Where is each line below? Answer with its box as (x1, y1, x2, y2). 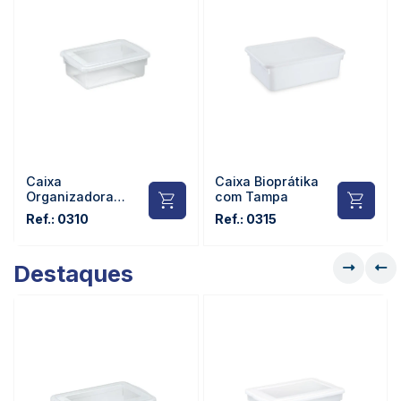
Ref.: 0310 (25, 211, 89, 227)
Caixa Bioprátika (215, 174, 320, 190)
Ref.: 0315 (215, 211, 277, 227)
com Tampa (215, 189, 289, 205)
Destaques (13, 259, 133, 287)
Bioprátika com (25, 204, 121, 220)
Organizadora (25, 189, 114, 205)
